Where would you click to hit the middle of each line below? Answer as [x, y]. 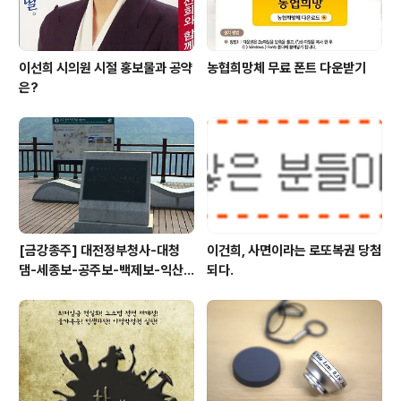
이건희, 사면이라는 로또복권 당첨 [294, 250]
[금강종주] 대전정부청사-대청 [99, 250]
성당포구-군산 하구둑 [76, 290]
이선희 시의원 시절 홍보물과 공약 [106, 68]
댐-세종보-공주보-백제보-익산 [101, 270]
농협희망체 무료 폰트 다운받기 [286, 68]
